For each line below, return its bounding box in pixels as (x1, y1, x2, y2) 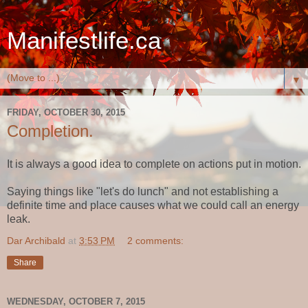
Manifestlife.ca (7, 27, 161, 54)
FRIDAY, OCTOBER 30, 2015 (7, 107, 125, 118)
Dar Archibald (7, 234, 65, 246)
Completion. (7, 122, 93, 140)
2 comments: (127, 234, 184, 246)
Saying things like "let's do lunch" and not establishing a (7, 185, 278, 197)
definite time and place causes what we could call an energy (7, 199, 299, 211)
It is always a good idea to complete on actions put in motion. (7, 157, 301, 170)
